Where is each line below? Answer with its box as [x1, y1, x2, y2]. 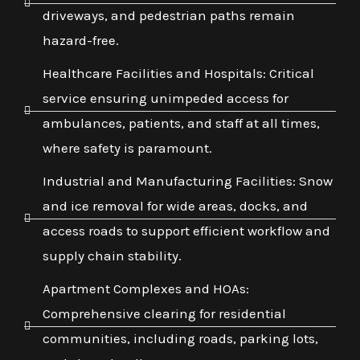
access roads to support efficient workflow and [42, 223, 330, 239]
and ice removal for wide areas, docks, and [42, 198, 308, 215]
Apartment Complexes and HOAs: [42, 280, 249, 297]
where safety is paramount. [42, 140, 212, 157]
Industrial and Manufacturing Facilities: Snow [42, 173, 333, 190]
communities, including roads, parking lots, [42, 330, 318, 347]
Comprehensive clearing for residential [42, 305, 286, 322]
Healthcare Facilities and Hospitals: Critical [42, 65, 314, 82]
